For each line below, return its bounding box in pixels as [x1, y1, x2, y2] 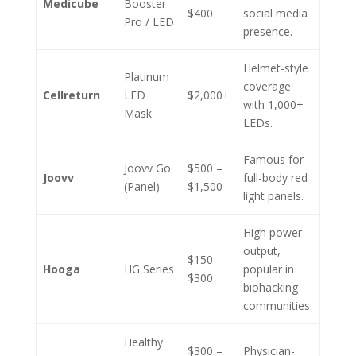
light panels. [243, 188, 304, 203]
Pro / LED [124, 14, 174, 29]
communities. [243, 298, 312, 313]
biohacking [243, 280, 298, 295]
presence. [243, 24, 292, 39]
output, [243, 243, 281, 258]
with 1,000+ [243, 97, 304, 112]
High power [243, 225, 302, 240]
